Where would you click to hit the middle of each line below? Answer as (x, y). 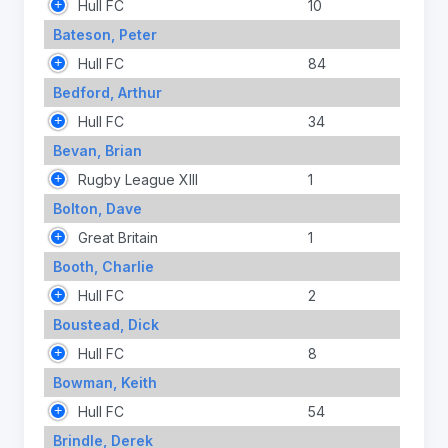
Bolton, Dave (97, 208)
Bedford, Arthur (107, 92)
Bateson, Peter (104, 34)
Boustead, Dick (105, 324)
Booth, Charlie (103, 266)
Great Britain (116, 237)
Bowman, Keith (104, 382)
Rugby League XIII (136, 179)
